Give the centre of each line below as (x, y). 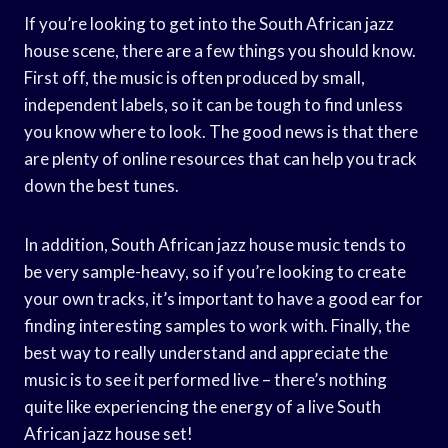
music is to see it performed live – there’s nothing (205, 379)
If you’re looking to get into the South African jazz (209, 23)
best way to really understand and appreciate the (206, 352)
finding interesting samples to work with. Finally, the (217, 325)
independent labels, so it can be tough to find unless (213, 104)
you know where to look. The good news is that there (221, 131)
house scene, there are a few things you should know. (220, 50)
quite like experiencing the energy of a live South (202, 406)
